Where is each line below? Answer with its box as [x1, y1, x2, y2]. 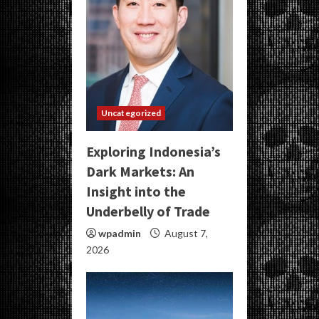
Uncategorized [101, 107, 162, 118]
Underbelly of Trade [86, 202, 210, 220]
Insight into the [86, 182, 186, 200]
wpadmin [98, 226, 141, 239]
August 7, [162, 226, 208, 239]
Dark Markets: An [86, 162, 194, 180]
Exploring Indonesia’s [86, 142, 221, 160]
